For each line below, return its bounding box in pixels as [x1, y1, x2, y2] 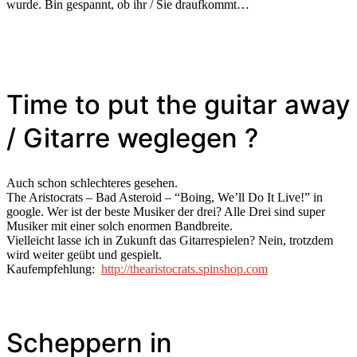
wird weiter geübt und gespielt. [6, 248, 162, 262]
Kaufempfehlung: [6, 262, 101, 277]
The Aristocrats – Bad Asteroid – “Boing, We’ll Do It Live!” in [6, 190, 323, 205]
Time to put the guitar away [6, 88, 351, 121]
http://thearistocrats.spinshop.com [101, 262, 268, 277]
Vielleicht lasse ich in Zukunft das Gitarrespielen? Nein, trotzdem [6, 233, 333, 248]
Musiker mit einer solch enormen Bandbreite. [6, 219, 233, 233]
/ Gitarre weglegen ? [6, 122, 258, 155]
